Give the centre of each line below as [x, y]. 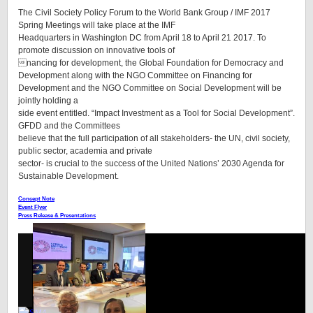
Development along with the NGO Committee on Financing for [135, 75]
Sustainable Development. [68, 176]
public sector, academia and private [85, 151]
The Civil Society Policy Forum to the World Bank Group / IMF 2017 [144, 12]
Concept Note [36, 199]
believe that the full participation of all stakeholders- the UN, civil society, [154, 138]
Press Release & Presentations [57, 216]
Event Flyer [32, 208]
